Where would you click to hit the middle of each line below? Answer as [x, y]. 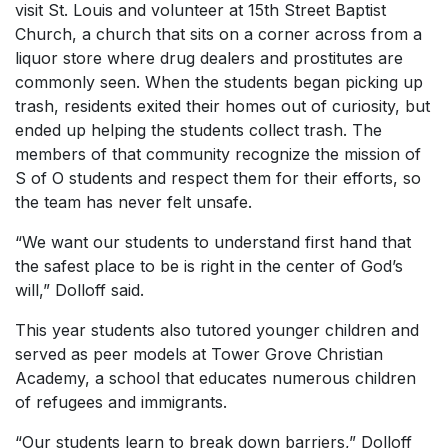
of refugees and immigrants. [121, 402]
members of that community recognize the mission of [218, 154]
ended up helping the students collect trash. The [198, 130]
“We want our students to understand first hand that [213, 242]
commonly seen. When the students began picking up [219, 82]
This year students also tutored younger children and [217, 330]
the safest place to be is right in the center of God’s [209, 266]
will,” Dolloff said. [79, 290]
